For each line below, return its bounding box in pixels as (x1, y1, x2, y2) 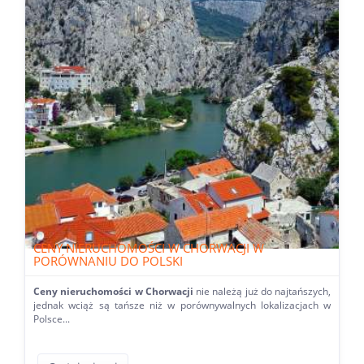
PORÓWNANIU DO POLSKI (33, 252, 183, 269)
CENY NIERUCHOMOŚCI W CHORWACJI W (33, 239, 264, 256)
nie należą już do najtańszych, (193, 284, 331, 298)
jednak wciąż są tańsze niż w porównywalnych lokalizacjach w (33, 297, 331, 312)
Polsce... (33, 311, 70, 326)
